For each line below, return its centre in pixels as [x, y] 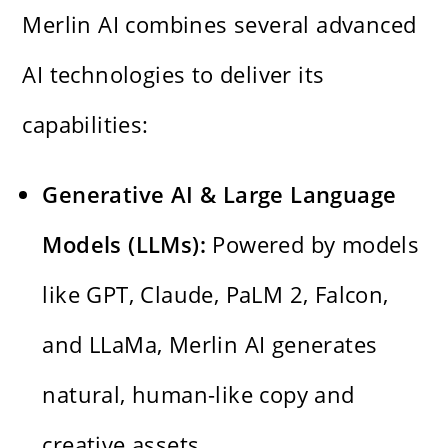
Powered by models [313, 243]
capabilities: [85, 123]
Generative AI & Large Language [219, 193]
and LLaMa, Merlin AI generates [210, 343]
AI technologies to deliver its [173, 73]
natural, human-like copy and [198, 393]
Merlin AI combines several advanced [219, 23]
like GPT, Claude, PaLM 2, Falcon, [215, 293]
